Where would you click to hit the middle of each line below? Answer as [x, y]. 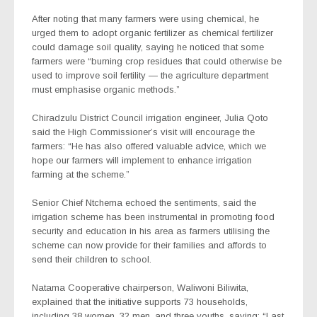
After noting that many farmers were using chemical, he [145, 18]
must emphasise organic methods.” [106, 89]
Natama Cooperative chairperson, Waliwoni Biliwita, [140, 287]
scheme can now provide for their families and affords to [149, 245]
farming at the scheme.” [81, 174]
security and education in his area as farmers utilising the [151, 231]
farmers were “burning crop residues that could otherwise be [157, 61]
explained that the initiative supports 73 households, [140, 301]
